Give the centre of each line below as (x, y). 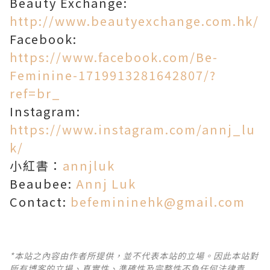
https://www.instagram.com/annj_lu (133, 129)
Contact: (40, 202)
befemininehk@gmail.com (158, 202)
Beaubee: (43, 184)
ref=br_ (35, 93)
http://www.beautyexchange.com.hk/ (134, 21)
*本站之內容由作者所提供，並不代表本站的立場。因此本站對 (134, 256)
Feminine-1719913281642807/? (113, 75)
